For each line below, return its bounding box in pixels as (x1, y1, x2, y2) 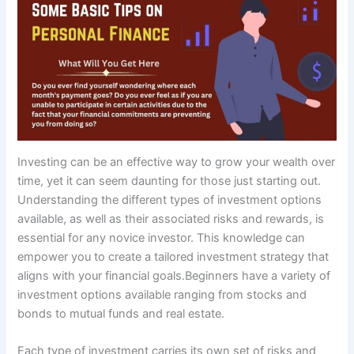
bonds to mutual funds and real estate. (17, 306, 225, 321)
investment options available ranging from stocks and (17, 287, 307, 302)
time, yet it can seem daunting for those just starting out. (17, 173, 322, 188)
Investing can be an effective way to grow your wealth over (17, 154, 336, 169)
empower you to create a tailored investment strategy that (17, 249, 330, 264)
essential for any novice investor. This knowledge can (17, 230, 306, 245)
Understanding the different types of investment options (17, 192, 322, 207)
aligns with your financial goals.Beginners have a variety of (17, 268, 331, 283)
